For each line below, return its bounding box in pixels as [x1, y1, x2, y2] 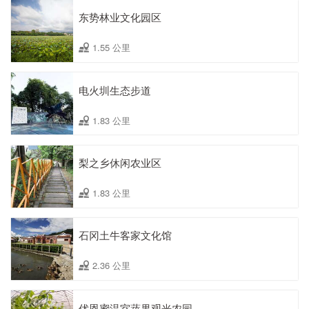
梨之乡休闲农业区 [79, 155, 161, 170]
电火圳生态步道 [79, 82, 151, 97]
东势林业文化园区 [79, 10, 161, 25]
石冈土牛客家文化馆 [79, 228, 172, 243]
